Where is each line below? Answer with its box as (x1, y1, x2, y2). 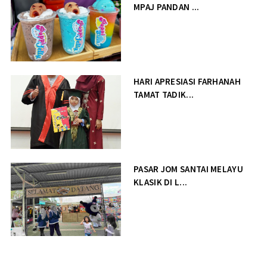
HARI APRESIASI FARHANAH (133, 76, 241, 87)
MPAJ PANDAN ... (133, 1, 200, 13)
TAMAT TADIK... (133, 89, 194, 100)
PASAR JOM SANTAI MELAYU (133, 163, 243, 175)
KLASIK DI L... (133, 176, 188, 188)
